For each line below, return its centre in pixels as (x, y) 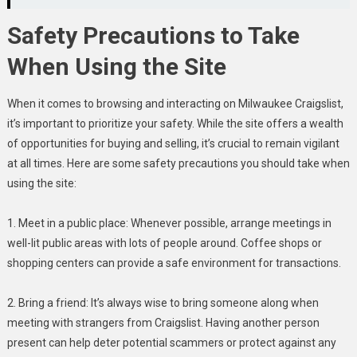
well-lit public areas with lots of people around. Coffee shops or (164, 243)
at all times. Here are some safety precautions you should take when (178, 163)
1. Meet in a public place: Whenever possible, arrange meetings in (169, 223)
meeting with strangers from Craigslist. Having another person (163, 322)
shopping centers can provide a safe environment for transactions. (174, 263)
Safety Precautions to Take (153, 35)
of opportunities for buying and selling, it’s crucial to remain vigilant (173, 143)
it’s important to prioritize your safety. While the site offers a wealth (175, 123)
